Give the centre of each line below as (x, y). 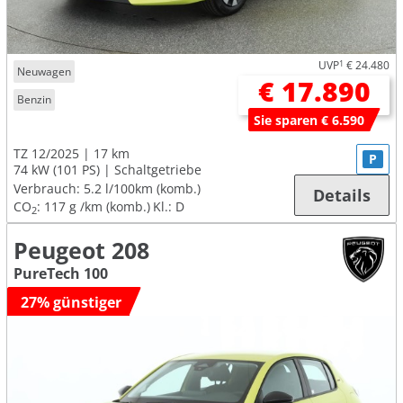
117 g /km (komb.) (97, 207)
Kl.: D (169, 207)
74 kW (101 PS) (57, 170)
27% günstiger (71, 303)
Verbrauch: (47, 189)
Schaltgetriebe (158, 170)
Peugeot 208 (81, 251)
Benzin (35, 99)
